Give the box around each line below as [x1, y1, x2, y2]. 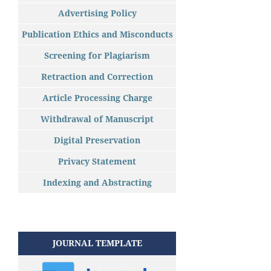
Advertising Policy [57, 7, 137, 19]
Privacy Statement [58, 155, 136, 167]
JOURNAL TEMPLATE [52, 237, 142, 249]
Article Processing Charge [42, 91, 152, 103]
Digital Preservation [54, 134, 140, 146]
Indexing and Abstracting [42, 176, 152, 188]
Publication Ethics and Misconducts [21, 28, 173, 40]
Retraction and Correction [41, 70, 153, 82]
